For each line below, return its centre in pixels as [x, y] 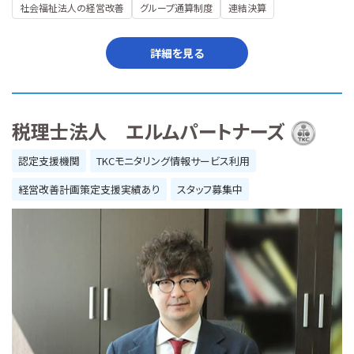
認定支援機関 [49, 160]
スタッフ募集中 [210, 189]
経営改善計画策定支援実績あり [89, 189]
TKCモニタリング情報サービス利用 [173, 160]
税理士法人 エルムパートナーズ [149, 130]
